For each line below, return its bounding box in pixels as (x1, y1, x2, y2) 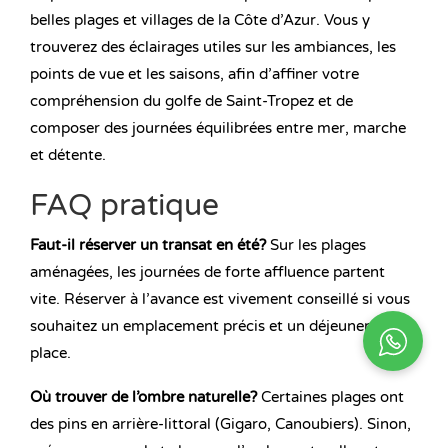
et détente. (30, 146, 106, 165)
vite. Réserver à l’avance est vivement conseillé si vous (30, 290, 410, 309)
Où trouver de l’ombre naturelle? (30, 388, 257, 407)
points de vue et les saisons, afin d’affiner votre (30, 65, 359, 84)
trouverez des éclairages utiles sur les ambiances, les (30, 38, 396, 57)
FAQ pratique (30, 187, 219, 225)
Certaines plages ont (257, 388, 404, 407)
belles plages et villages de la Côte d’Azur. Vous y (30, 11, 370, 30)
